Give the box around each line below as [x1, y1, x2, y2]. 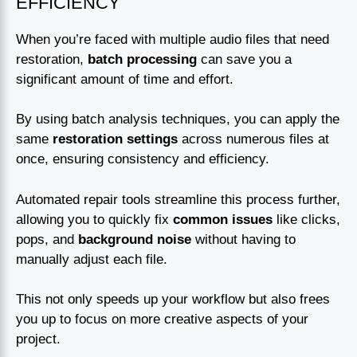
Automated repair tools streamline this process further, [16, 191, 340, 207]
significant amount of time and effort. [16, 71, 233, 87]
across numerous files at [178, 131, 329, 147]
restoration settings [53, 131, 178, 147]
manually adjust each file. [16, 251, 167, 267]
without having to [191, 231, 296, 247]
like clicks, [273, 211, 340, 227]
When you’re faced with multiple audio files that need [16, 31, 329, 47]
